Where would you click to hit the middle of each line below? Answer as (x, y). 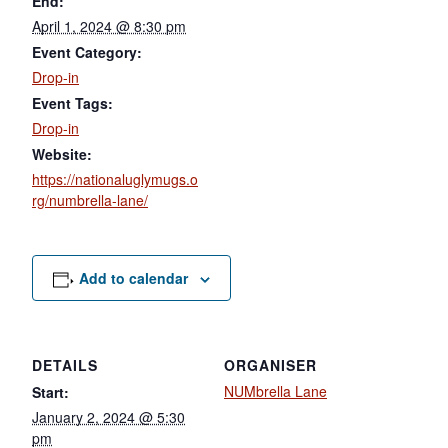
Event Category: (87, 51)
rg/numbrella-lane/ (90, 199)
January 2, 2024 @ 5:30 (108, 416)
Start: (50, 391)
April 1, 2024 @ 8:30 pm (109, 25)
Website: (62, 153)
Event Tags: (72, 102)
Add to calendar (133, 277)
